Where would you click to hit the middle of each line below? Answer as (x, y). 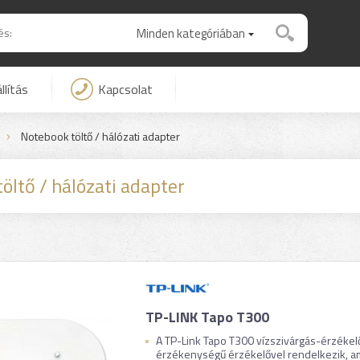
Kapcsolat (125, 89)
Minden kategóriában (190, 33)
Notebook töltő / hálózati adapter (100, 136)
